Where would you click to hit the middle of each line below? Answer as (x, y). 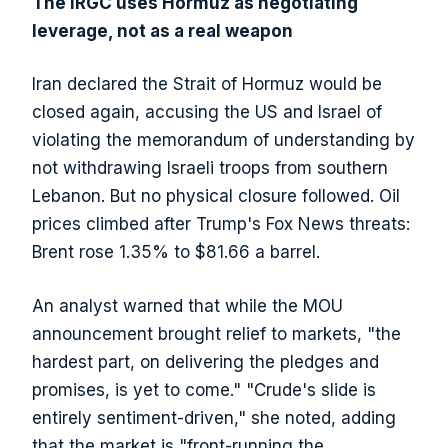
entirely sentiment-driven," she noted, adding (214, 417)
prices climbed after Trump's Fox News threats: (221, 224)
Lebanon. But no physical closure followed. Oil (216, 196)
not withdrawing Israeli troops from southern (210, 168)
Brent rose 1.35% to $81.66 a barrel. (176, 252)
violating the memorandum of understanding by (223, 140)
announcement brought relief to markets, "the (216, 333)
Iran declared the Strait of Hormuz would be (207, 84)
